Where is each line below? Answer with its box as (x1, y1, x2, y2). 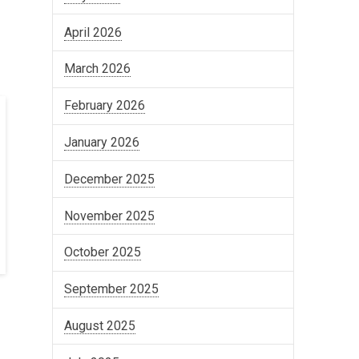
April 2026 (63, 24, 122, 40)
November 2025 (63, 208, 155, 224)
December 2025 (63, 171, 155, 187)
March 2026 (63, 61, 131, 77)
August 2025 (63, 317, 135, 333)
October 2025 (63, 244, 141, 260)
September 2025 (63, 281, 159, 297)
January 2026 (63, 135, 139, 151)
